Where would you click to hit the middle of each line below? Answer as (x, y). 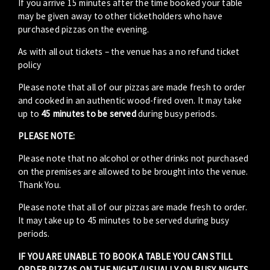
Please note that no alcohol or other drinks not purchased (133, 159)
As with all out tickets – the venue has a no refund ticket (129, 51)
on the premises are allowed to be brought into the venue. (133, 172)
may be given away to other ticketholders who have (120, 16)
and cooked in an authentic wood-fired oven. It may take (130, 100)
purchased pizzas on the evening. (84, 29)
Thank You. (39, 185)
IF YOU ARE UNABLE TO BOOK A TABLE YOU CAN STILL (126, 256)
